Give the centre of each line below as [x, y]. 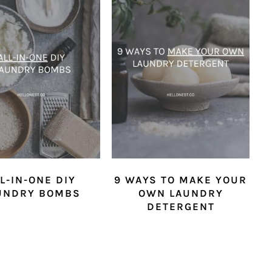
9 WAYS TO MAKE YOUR [181, 180]
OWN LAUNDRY [181, 193]
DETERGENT [181, 207]
